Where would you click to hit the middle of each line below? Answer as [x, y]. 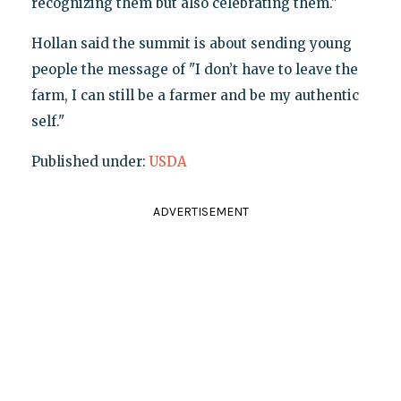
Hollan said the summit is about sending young [191, 43]
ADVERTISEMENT [200, 211]
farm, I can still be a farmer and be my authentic [195, 95]
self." [47, 121]
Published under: [90, 161]
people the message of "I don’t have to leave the [194, 69]
